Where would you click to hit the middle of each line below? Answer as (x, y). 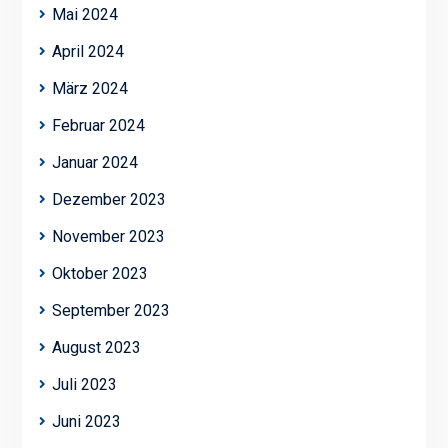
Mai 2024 (84, 15)
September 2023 (110, 311)
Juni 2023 (86, 422)
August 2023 (96, 348)
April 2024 (87, 52)
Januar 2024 (94, 163)
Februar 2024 (98, 126)
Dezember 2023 (108, 200)
